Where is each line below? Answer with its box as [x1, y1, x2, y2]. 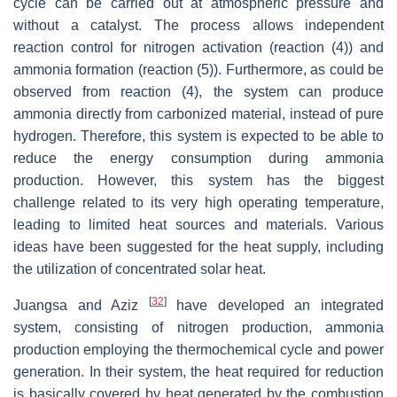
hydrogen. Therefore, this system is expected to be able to [13, 128, 384, 144]
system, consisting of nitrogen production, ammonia [13, 320, 384, 336]
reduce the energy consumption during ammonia [13, 151, 384, 167]
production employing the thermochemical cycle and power [13, 342, 384, 358]
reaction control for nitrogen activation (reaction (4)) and [13, 40, 384, 56]
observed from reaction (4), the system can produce [13, 84, 384, 100]
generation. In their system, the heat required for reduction [13, 364, 384, 380]
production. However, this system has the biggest [13, 173, 384, 189]
